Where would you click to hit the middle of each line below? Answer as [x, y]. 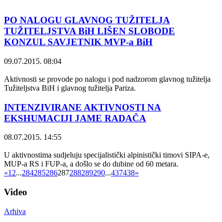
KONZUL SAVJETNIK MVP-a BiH [78, 42]
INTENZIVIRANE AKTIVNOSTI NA [83, 107]
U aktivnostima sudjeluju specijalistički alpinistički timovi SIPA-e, [107, 155]
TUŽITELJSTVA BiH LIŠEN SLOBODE [89, 31]
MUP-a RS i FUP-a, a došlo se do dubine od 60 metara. [91, 164]
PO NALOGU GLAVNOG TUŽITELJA [87, 20]
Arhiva [15, 211]
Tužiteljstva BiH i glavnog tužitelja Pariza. [70, 88]
